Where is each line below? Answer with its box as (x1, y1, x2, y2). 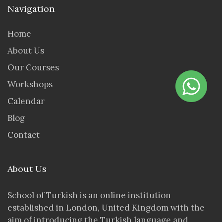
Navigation (7, 3, 55, 15)
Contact (7, 129, 40, 141)
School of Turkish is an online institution (7, 190, 171, 201)
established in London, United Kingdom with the (7, 202, 205, 214)
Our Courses (7, 62, 59, 73)
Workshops (7, 79, 53, 90)
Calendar (7, 96, 45, 107)
